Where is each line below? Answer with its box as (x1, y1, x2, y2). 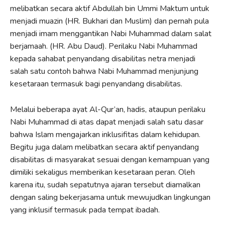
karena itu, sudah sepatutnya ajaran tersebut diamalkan (10, 179, 200, 190)
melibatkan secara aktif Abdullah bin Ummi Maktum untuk (10, 3, 209, 14)
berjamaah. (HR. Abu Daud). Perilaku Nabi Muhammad (10, 40, 197, 52)
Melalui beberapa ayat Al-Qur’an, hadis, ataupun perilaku (10, 103, 205, 115)
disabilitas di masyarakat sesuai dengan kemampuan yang (10, 154, 209, 165)
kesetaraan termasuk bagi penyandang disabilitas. (10, 78, 182, 89)
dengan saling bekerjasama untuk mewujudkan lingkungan (10, 191, 210, 203)
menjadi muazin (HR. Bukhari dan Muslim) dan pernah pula (10, 15, 209, 27)
